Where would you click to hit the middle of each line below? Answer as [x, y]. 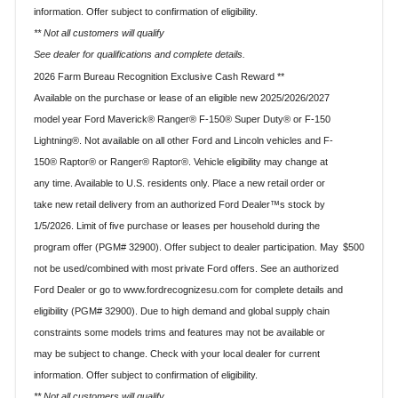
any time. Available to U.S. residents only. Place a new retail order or [179, 183]
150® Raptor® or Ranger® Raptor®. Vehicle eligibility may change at [181, 162]
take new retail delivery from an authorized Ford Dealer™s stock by [179, 205]
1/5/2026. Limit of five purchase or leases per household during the [177, 226]
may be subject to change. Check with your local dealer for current [177, 354]
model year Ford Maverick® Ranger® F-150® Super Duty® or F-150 [182, 119]
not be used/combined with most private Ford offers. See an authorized [186, 269]
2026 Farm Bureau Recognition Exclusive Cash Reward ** [159, 77]
